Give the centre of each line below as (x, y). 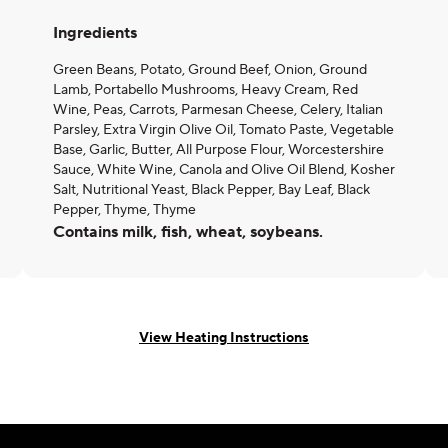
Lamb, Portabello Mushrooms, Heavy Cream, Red (205, 90)
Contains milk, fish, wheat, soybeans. (188, 232)
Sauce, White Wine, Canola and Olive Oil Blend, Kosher (224, 170)
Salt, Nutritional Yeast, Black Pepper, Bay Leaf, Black (211, 190)
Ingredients (95, 33)
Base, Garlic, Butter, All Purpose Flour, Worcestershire (218, 150)
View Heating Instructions (224, 337)
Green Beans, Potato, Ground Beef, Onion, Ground (210, 70)
